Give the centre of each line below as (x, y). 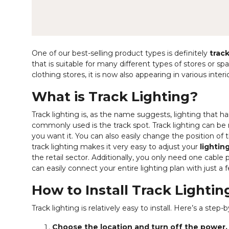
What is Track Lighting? (115, 97)
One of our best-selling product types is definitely (121, 53)
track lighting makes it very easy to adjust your (116, 147)
